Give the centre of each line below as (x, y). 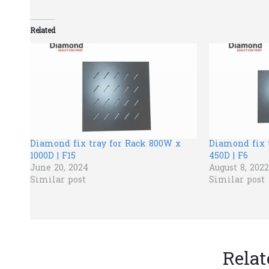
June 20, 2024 (59, 168)
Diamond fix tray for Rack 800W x (105, 144)
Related (43, 31)
